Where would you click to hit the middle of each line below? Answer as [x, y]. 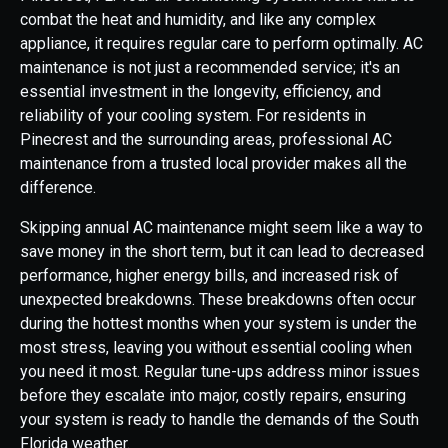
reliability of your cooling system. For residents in [193, 116]
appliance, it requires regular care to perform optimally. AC [221, 44]
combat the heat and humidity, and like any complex [198, 20]
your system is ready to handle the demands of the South [219, 420]
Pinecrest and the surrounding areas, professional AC [206, 140]
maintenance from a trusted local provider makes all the [213, 164]
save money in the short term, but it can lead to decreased [222, 252]
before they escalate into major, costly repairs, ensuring [213, 396]
